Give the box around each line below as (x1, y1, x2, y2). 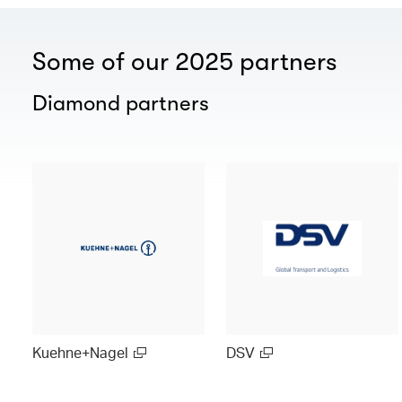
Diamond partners (32, 90, 209, 116)
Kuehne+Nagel (32, 342, 128, 362)
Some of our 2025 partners (32, 47, 337, 76)
